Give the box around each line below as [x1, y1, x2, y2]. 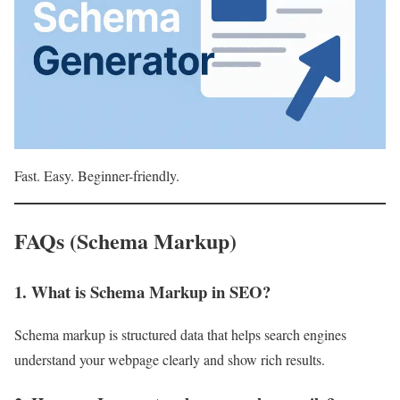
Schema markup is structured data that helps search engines [14, 325, 346, 345]
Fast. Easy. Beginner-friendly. [14, 165, 179, 185]
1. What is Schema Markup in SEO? [14, 279, 271, 304]
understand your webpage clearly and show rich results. [14, 350, 325, 370]
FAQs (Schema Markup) [14, 224, 237, 256]
